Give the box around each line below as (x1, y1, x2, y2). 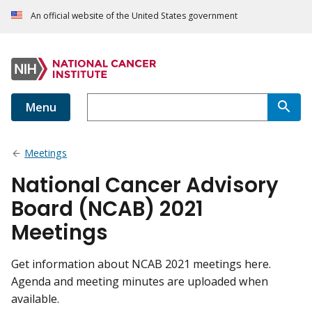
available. (11, 291, 59, 307)
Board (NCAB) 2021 (11, 194, 203, 224)
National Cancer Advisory (11, 171, 279, 200)
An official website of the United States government (31, 10, 237, 22)
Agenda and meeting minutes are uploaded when (11, 274, 268, 290)
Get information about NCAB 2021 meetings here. (11, 256, 271, 272)
